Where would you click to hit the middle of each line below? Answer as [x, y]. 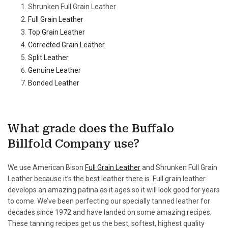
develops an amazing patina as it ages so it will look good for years [114, 190]
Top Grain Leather [56, 32]
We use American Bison [46, 167]
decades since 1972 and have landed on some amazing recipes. [110, 212]
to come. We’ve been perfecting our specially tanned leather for [109, 201]
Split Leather [48, 58]
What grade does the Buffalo [91, 129]
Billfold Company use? [74, 144]
